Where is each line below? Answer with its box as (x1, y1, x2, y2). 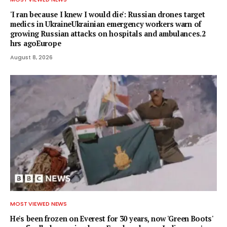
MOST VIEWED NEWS (10, 200, 67, 208)
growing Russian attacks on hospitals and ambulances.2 (10, 28, 206, 39)
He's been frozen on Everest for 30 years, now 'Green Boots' (10, 214, 213, 224)
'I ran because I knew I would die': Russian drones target (10, 9, 205, 19)
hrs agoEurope (10, 38, 61, 48)
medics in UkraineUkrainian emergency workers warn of (10, 19, 201, 29)
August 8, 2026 (10, 53, 53, 61)
